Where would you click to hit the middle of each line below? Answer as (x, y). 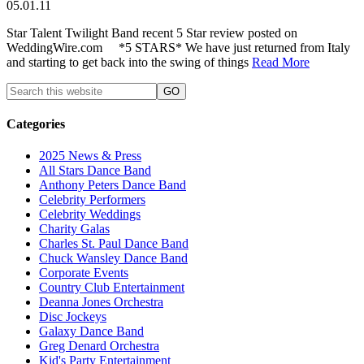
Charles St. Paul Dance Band (114, 244)
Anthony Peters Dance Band (113, 185)
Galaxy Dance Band (91, 331)
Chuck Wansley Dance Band (113, 258)
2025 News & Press (90, 156)
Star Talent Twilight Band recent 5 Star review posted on (152, 32)
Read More (281, 62)
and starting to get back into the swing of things (129, 62)
